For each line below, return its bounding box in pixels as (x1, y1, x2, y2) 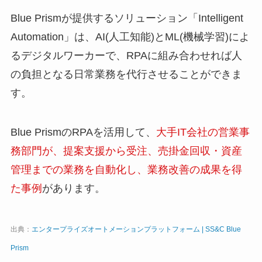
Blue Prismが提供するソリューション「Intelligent (10, 12, 243, 24)
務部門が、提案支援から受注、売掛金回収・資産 (10, 145, 242, 157)
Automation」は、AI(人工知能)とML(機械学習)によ (10, 30, 250, 43)
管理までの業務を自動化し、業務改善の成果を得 (10, 164, 242, 176)
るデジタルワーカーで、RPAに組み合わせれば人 (10, 49, 242, 61)
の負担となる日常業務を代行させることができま (10, 68, 242, 80)
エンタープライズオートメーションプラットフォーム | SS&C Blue (31, 225, 241, 234)
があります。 (42, 182, 105, 195)
